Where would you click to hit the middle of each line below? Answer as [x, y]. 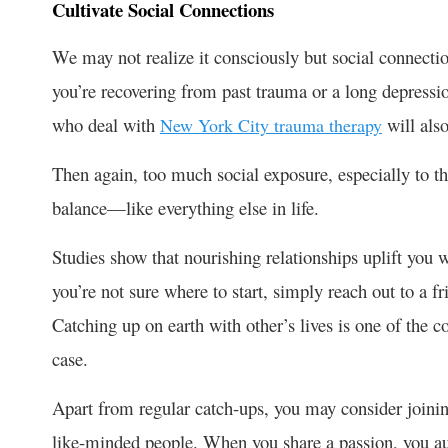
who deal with [106, 124]
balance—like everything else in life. [188, 207]
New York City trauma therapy [271, 124]
